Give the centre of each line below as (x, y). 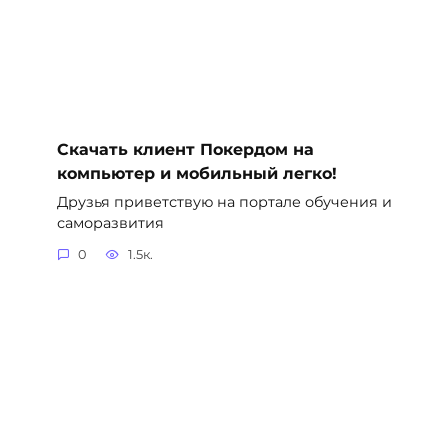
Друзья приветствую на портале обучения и (224, 201)
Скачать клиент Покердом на (185, 149)
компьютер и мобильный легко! (196, 173)
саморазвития (110, 222)
